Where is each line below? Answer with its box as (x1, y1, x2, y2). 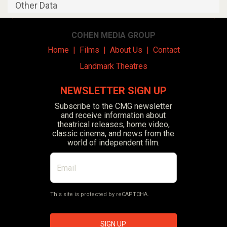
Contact (153, 45, 180, 55)
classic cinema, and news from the (52, 129, 175, 139)
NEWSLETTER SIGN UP (60, 85, 167, 97)
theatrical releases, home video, (57, 120, 170, 130)
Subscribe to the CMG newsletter (54, 101, 172, 111)
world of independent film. (67, 138, 160, 148)
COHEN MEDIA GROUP (71, 30, 156, 41)
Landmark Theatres (80, 61, 147, 71)
